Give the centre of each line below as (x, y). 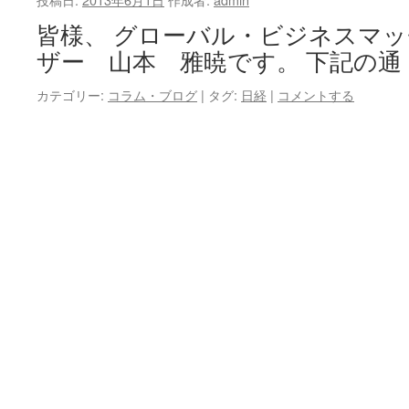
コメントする (316, 94)
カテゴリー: (70, 94)
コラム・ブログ (152, 94)
